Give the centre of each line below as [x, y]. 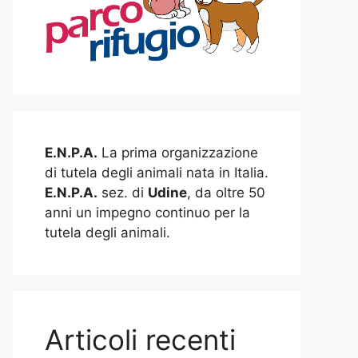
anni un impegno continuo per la [147, 213]
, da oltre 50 [226, 193]
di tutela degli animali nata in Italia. [157, 173]
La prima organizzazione [178, 153]
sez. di [123, 193]
